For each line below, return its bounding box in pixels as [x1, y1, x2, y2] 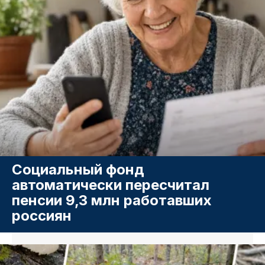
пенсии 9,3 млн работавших [12, 192, 212, 209]
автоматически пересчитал [12, 176, 209, 194]
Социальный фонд [12, 161, 144, 179]
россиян [12, 207, 72, 225]
